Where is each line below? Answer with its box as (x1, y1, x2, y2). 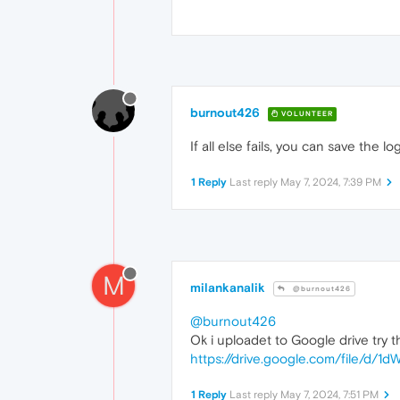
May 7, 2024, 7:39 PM (280, 176, 381, 189)
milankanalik (190, 280, 265, 296)
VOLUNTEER (279, 109, 333, 118)
